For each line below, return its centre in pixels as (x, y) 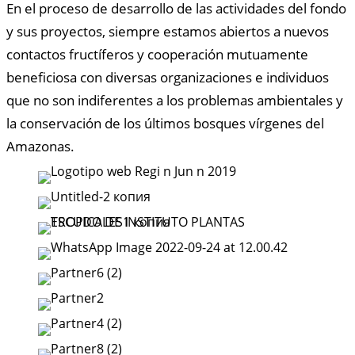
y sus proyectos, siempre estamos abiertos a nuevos (168, 32)
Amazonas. (40, 147)
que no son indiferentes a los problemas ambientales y (175, 101)
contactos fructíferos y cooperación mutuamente (157, 55)
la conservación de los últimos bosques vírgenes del (165, 124)
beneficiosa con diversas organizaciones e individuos (168, 78)
